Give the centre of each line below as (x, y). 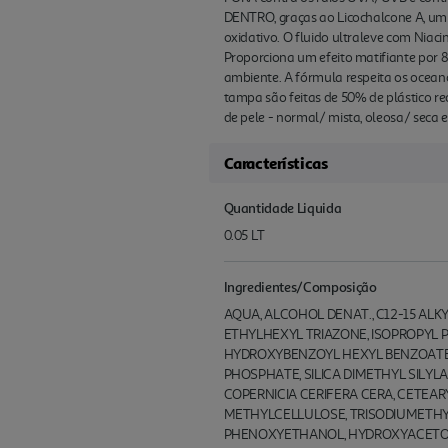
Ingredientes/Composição (300, 287)
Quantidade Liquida (282, 208)
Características (275, 163)
